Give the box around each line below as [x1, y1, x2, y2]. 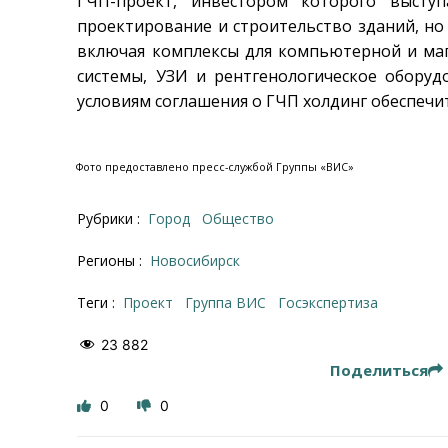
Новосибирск [160, 250, 241, 270]
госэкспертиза [286, 292, 379, 312]
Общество [213, 208, 275, 228]
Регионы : [77, 250, 147, 270]
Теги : [77, 292, 120, 312]
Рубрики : [77, 208, 145, 228]
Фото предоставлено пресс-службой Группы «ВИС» [76, 159, 354, 174]
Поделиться [329, 359, 428, 380]
